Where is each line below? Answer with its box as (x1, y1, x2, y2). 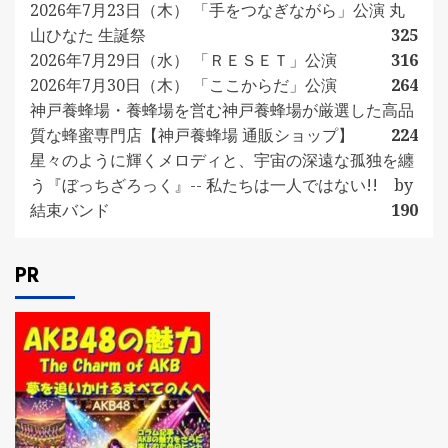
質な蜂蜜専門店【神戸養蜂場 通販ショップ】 (30, 124, 354, 146)
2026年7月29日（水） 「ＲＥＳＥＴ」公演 (30, 49, 337, 71)
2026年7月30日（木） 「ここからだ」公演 (30, 74, 337, 96)
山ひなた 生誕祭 (30, 24, 146, 46)
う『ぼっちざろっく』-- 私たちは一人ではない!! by (30, 174, 413, 196)
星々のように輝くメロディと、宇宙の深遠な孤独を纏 (30, 149, 414, 171)
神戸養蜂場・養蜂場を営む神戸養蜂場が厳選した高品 (30, 99, 414, 121)
